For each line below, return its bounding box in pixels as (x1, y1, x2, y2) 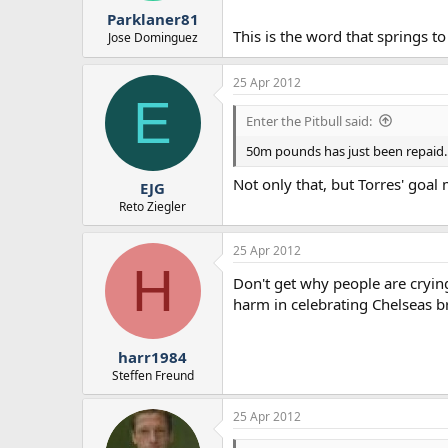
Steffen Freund (111, 366, 194, 384)
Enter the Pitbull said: (246, 111, 372, 130)
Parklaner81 (106, 8, 199, 29)
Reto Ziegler (119, 198, 186, 216)
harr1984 (118, 346, 187, 367)
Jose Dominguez (107, 28, 198, 46)
